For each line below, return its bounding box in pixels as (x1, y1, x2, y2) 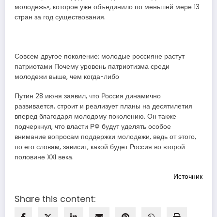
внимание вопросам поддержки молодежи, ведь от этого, (15, 132, 196, 141)
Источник (173, 171, 202, 181)
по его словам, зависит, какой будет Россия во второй (15, 142, 185, 152)
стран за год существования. (15, 13, 106, 22)
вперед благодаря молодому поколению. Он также (15, 111, 176, 121)
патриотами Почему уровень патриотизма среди (15, 62, 170, 71)
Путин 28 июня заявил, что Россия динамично (15, 91, 161, 101)
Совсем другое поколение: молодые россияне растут (15, 51, 185, 61)
